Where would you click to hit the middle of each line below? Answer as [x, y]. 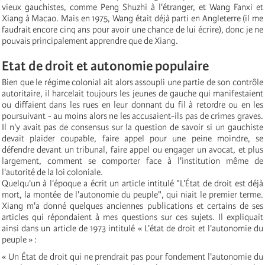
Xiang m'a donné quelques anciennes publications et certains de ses [132, 206]
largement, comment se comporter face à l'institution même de [132, 161]
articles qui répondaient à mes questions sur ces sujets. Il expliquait [132, 217]
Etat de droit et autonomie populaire [105, 66]
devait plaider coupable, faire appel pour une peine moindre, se [132, 138]
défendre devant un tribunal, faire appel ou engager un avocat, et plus [132, 149]
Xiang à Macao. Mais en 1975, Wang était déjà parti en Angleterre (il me [132, 18]
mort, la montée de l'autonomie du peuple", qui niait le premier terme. [132, 194]
